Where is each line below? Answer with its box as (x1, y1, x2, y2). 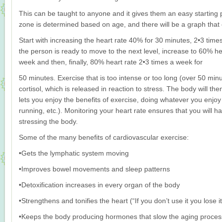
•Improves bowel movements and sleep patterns (19, 165, 170, 173)
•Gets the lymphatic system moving (19, 149, 129, 157)
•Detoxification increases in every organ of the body (19, 181, 180, 189)
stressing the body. (19, 117, 78, 125)
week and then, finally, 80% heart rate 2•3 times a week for (19, 58, 203, 66)
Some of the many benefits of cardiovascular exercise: (19, 133, 189, 141)
